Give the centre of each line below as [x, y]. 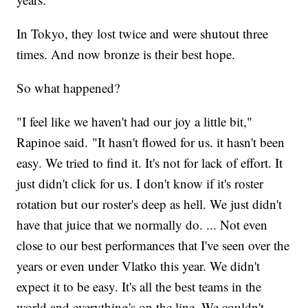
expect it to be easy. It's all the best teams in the [139, 287]
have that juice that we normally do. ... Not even [142, 225]
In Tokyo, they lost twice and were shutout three [143, 34]
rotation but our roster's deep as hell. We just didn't [150, 204]
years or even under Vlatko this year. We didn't [139, 266]
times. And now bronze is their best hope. [126, 54]
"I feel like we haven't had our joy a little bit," [135, 122]
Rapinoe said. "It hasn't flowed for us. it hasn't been [151, 142]
